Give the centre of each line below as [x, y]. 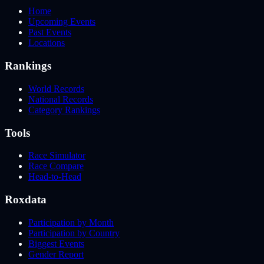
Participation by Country [74, 233]
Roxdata [26, 199]
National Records [61, 99]
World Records [56, 88]
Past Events [50, 32]
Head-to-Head [55, 177]
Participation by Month [71, 222]
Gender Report [56, 254]
